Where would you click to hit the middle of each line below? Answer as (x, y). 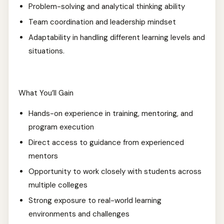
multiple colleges (58, 185)
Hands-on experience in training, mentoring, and (111, 113)
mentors (43, 156)
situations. (56, 51)
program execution (61, 127)
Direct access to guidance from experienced (106, 142)
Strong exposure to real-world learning (95, 200)
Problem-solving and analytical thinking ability (107, 6)
